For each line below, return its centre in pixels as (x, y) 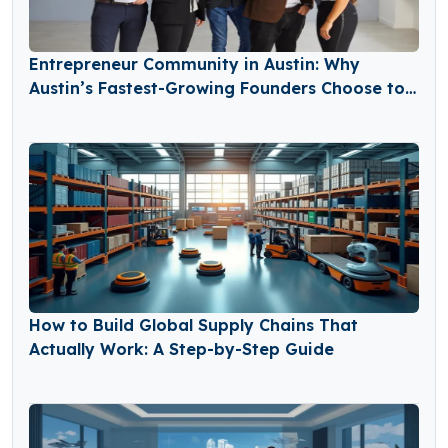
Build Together (89, 112)
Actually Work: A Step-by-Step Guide (181, 349)
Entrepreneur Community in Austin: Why (194, 64)
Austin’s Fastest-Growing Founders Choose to (217, 88)
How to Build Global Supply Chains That (193, 325)
